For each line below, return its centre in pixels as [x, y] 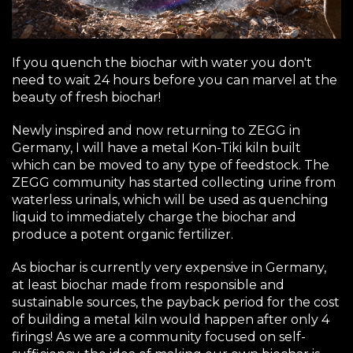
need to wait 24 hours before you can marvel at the [175, 80]
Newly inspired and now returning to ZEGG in [156, 130]
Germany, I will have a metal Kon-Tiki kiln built [156, 147]
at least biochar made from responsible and [148, 284]
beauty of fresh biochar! [86, 97]
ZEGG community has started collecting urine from [174, 182]
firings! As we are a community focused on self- [159, 336]
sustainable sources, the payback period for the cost [176, 302]
